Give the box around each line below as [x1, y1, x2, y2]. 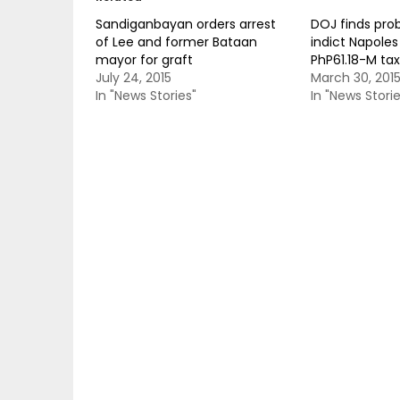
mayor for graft [96, 51, 193, 69]
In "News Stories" [96, 87, 196, 104]
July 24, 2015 [96, 69, 171, 87]
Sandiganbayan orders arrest [96, 15, 276, 33]
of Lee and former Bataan [96, 33, 257, 51]
